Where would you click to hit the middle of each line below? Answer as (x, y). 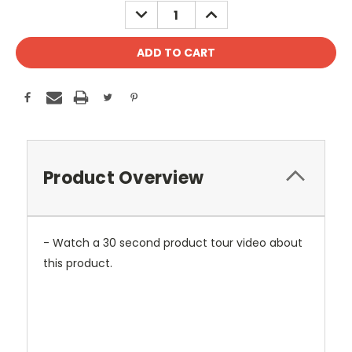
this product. (78, 263)
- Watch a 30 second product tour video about (173, 242)
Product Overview (123, 178)
